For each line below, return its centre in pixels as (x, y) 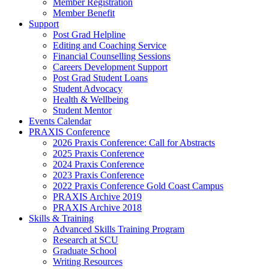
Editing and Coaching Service (110, 46)
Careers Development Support (110, 67)
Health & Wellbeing (91, 100)
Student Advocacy (88, 89)
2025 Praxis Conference (98, 154)
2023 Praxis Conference (98, 175)
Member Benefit (84, 13)
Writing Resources (88, 262)
